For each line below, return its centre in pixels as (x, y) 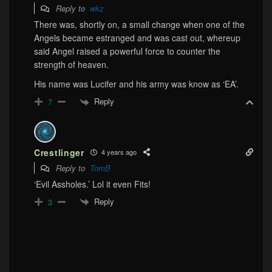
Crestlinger (59, 152)
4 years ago (118, 152)
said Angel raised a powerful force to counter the (127, 51)
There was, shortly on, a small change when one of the (139, 25)
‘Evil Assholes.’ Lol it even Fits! (92, 184)
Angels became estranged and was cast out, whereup (137, 38)
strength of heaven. (71, 65)
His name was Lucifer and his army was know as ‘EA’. (136, 84)
